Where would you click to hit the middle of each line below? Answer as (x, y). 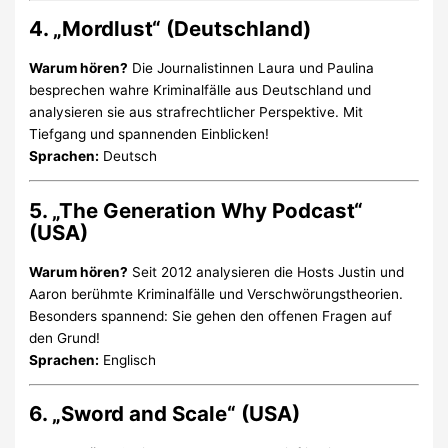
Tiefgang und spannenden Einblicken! (149, 133)
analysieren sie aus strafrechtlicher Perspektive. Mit (196, 111)
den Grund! (65, 337)
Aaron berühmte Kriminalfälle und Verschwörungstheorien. (216, 293)
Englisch (128, 359)
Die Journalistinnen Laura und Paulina (251, 67)
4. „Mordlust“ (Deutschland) (170, 28)
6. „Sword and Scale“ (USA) (165, 414)
